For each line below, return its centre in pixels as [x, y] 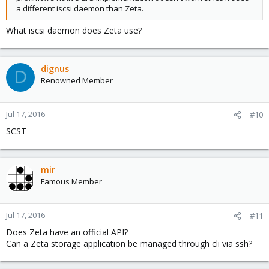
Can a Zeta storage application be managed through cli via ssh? [129, 243]
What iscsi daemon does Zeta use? [74, 30]
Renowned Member [77, 80]
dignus [55, 68]
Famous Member [71, 181]
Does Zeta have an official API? [67, 232]
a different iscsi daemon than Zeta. [80, 8]
